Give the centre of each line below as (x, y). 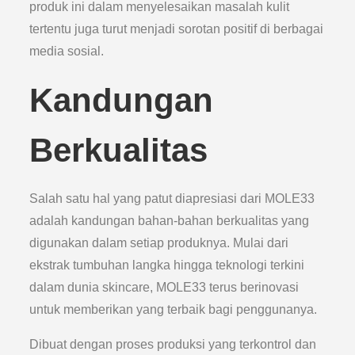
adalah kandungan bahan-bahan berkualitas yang (170, 221)
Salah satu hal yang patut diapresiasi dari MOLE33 (172, 198)
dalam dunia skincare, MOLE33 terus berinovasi (164, 287)
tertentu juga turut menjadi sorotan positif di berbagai (177, 29)
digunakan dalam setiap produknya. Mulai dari (159, 243)
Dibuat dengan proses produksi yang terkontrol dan (173, 344)
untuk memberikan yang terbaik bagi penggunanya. (174, 309)
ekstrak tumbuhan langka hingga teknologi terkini (167, 265)
